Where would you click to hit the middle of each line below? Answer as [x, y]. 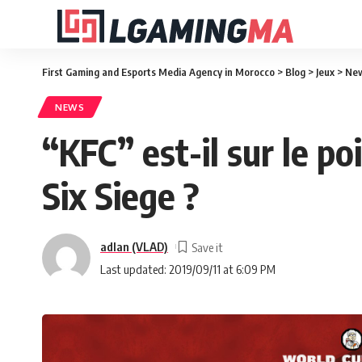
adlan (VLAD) [134, 246]
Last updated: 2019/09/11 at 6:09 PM [188, 269]
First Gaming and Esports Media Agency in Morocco [158, 72]
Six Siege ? [121, 196]
